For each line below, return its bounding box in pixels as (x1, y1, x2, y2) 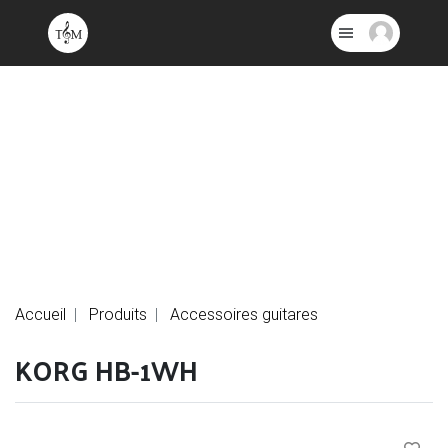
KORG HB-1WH (15, 344, 198, 394)
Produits (89, 303, 147, 324)
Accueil (15, 303, 66, 324)
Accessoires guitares (170, 303, 318, 324)
